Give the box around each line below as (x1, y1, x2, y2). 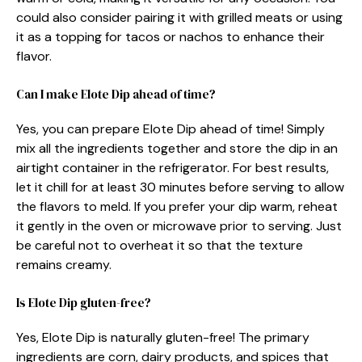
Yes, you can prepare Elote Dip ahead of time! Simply (16, 120, 325, 137)
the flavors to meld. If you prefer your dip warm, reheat (16, 197, 338, 215)
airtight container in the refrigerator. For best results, (16, 158, 329, 176)
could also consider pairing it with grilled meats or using (16, 8, 343, 26)
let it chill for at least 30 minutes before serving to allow (16, 178, 344, 196)
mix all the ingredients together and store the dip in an (16, 139, 338, 157)
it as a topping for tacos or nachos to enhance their (16, 27, 325, 45)
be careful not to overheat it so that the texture (16, 236, 303, 254)
